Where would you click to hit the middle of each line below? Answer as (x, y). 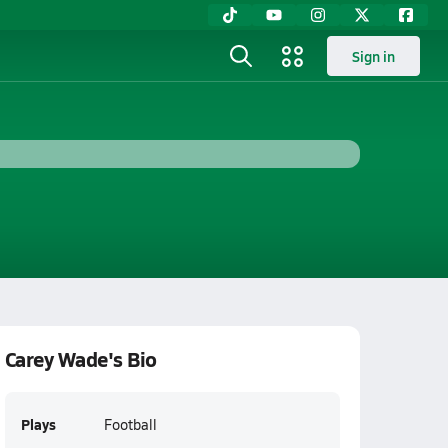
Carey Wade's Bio (80, 359)
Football (130, 424)
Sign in (373, 56)
